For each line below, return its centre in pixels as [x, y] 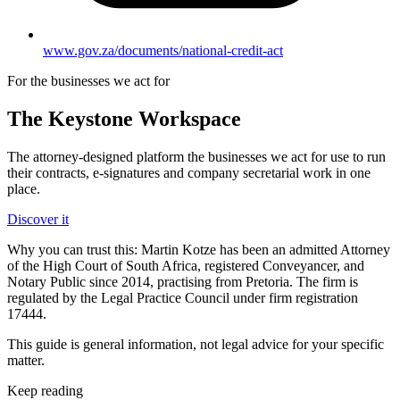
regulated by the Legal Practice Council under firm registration [183, 298]
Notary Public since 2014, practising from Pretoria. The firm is [183, 282]
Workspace [190, 119]
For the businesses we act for [88, 81]
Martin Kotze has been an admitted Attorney [266, 250]
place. [24, 189]
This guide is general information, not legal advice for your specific [196, 345]
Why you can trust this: [72, 250]
